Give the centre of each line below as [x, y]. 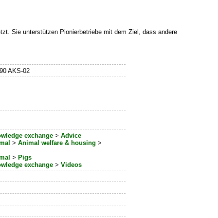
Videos [72, 165]
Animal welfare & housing [57, 143]
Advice [71, 136]
